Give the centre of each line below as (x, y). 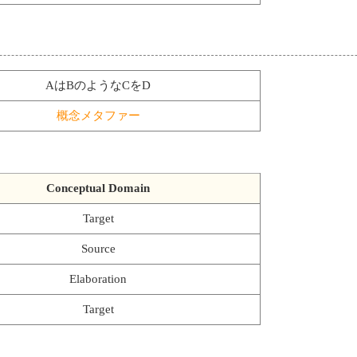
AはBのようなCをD (98, 85)
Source (98, 248)
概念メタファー (98, 115)
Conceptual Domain (98, 188)
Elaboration (98, 279)
